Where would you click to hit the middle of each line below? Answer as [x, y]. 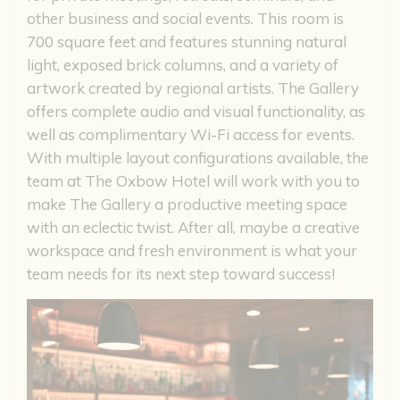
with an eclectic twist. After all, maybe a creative [193, 228]
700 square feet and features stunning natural [187, 42]
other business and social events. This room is [185, 19]
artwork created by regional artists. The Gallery [193, 88]
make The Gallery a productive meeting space [187, 204]
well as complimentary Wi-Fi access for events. [191, 135]
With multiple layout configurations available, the [198, 158]
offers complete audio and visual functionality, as [196, 112]
